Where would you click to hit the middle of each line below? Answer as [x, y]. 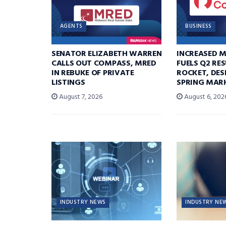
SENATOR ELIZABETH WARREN [107, 54]
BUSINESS [199, 26]
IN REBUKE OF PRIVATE [93, 73]
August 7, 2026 [80, 97]
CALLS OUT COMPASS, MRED [104, 63]
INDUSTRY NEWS [83, 202]
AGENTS [71, 26]
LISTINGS [68, 82]
